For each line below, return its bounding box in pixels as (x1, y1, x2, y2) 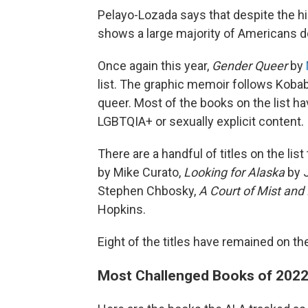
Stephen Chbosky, (98, 183, 199, 198)
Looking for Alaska (184, 164, 285, 179)
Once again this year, (98, 58, 212, 73)
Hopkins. (98, 201, 146, 217)
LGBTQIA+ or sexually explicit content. (98, 113, 304, 129)
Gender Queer (212, 58, 287, 73)
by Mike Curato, (98, 164, 184, 179)
